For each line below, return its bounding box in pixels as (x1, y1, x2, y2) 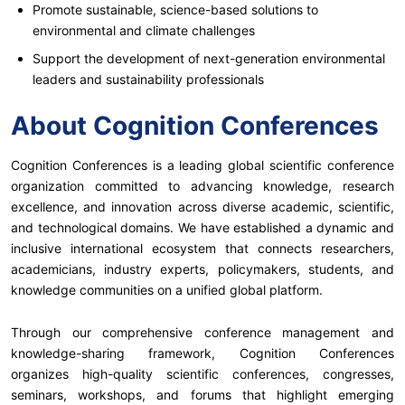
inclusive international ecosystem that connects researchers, (11, 240, 394, 256)
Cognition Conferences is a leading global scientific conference (11, 156, 394, 173)
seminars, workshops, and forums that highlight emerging (11, 386, 394, 402)
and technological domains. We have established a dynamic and (11, 219, 394, 235)
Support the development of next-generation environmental (33, 50, 385, 66)
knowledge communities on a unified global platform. (11, 281, 323, 297)
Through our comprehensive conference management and (11, 324, 394, 340)
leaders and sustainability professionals (33, 71, 264, 87)
